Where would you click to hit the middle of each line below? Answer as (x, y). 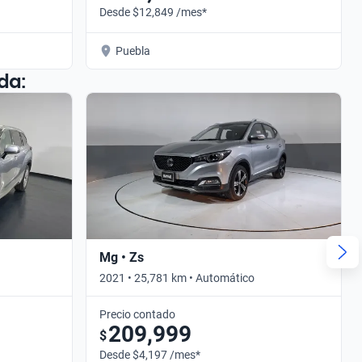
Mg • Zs (122, 257)
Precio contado (137, 314)
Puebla (133, 51)
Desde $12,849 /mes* (153, 12)
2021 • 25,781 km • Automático (177, 278)
